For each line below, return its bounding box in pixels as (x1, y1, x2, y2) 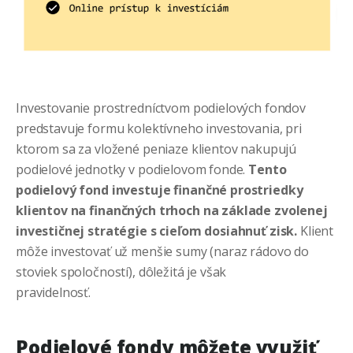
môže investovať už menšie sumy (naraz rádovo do (16, 243, 309, 261)
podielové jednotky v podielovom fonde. (16, 161, 249, 179)
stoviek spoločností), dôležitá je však (16, 263, 227, 281)
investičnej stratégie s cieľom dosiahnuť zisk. (16, 222, 300, 240)
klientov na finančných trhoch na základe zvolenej (16, 202, 328, 220)
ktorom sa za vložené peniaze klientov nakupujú (16, 140, 297, 158)
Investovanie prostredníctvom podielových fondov (16, 99, 306, 117)
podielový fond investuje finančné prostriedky (16, 181, 303, 199)
